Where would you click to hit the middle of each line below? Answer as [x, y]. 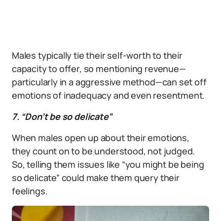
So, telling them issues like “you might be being [108, 164]
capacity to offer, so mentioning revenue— [99, 69]
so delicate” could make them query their [96, 178]
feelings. [30, 191]
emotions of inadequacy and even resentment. [109, 95]
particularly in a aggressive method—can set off [109, 82]
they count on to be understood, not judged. [104, 151]
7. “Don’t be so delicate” [62, 116]
